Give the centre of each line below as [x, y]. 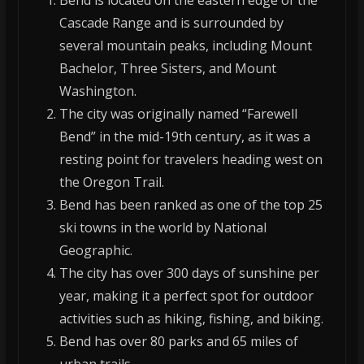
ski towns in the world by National [162, 228]
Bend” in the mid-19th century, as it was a [184, 137]
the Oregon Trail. [111, 182]
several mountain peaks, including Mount [185, 46]
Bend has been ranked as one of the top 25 [191, 205]
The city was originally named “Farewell [178, 114]
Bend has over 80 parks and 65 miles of [178, 342]
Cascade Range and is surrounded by [171, 23]
